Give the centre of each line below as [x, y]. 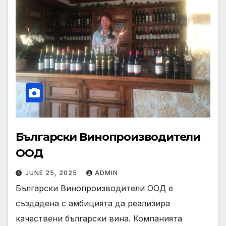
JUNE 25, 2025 [52, 173]
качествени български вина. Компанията [99, 219]
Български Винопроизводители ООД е [94, 188]
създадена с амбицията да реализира [93, 204]
